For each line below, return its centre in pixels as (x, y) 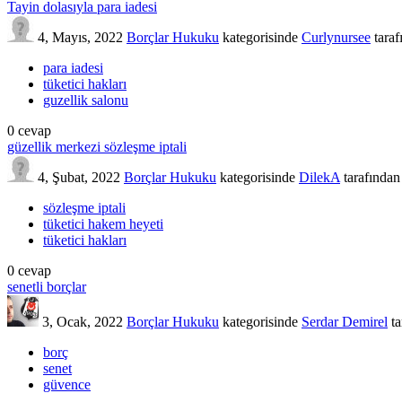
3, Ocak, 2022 (83, 321)
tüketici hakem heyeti (103, 223)
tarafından (372, 177)
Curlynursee (336, 37)
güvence (67, 384)
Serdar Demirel (345, 321)
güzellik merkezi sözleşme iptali (97, 146)
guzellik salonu (86, 100)
